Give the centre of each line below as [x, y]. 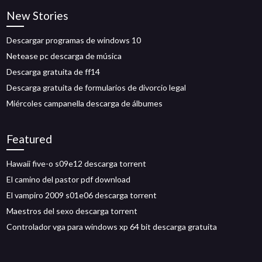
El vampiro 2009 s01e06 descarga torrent [82, 195]
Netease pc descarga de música [64, 56]
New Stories [38, 15]
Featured [30, 139]
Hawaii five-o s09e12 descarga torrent [77, 163]
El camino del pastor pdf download [69, 179]
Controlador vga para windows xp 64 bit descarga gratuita [112, 227]
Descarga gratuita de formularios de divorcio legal [96, 87]
